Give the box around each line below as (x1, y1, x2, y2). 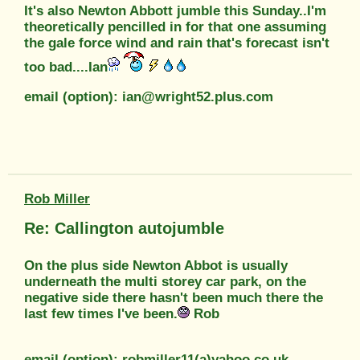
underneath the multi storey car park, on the (24, 273, 306, 289)
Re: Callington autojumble (24, 219, 224, 237)
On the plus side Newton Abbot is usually (24, 257, 288, 273)
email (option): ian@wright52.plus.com (24, 88, 273, 104)
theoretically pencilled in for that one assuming (24, 18, 326, 35)
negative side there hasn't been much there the (24, 289, 323, 305)
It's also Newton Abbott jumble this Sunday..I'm (24, 2, 326, 18)
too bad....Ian (24, 59, 108, 75)
